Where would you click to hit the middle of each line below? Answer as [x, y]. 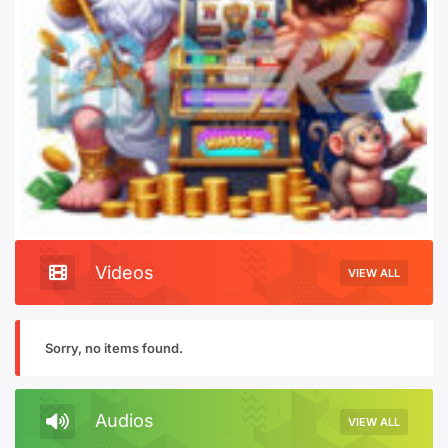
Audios [124, 420]
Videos [124, 272]
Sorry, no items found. [114, 348]
